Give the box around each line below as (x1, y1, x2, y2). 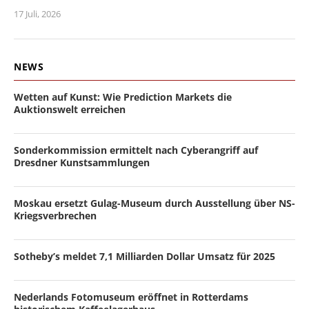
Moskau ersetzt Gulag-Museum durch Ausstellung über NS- (14, 197, 295, 210)
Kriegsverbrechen (14, 209, 97, 222)
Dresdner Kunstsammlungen (14, 156, 150, 169)
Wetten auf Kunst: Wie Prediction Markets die (14, 90, 232, 103)
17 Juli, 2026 (14, 8, 61, 20)
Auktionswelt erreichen (14, 103, 126, 116)
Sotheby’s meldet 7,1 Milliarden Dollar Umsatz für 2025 (14, 250, 275, 263)
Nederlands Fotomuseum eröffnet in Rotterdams (14, 290, 248, 303)
